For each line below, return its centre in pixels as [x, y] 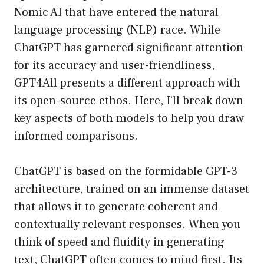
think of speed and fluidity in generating [119, 242]
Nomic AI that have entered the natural [116, 13]
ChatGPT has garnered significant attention [129, 48]
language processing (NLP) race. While [117, 30]
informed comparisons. [76, 136]
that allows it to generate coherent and [116, 207]
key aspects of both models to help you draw [129, 119]
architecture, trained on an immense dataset [132, 189]
